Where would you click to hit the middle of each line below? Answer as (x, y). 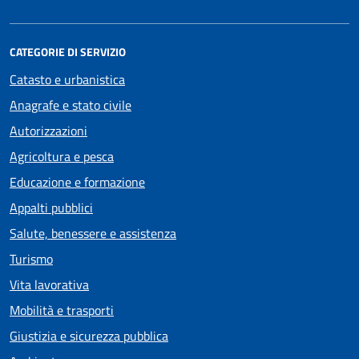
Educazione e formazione (77, 182)
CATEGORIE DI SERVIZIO (68, 52)
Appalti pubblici (51, 208)
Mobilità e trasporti (62, 311)
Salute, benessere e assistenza (93, 234)
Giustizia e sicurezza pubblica (89, 336)
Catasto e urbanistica (67, 80)
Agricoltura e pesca (62, 157)
